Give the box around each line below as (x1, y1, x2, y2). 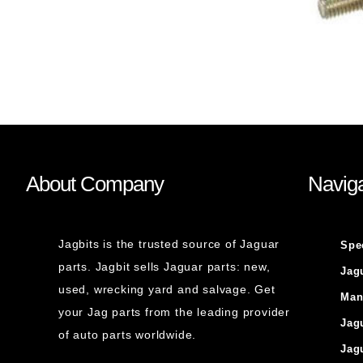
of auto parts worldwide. (58, 328, 197, 341)
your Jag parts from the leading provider (58, 305, 291, 318)
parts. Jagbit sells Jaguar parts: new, (58, 260, 271, 273)
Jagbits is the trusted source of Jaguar (58, 237, 280, 250)
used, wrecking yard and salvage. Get (58, 283, 275, 296)
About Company (26, 172, 164, 196)
